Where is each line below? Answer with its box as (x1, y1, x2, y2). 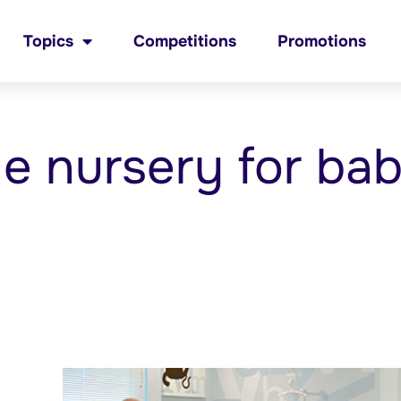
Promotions (277, 31, 366, 51)
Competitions (133, 31, 236, 51)
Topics (23, 31, 73, 51)
